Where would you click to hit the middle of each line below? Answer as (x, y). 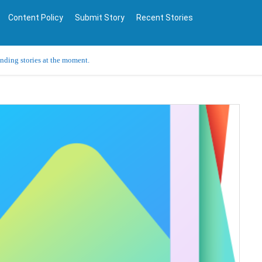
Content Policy (36, 18)
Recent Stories (165, 18)
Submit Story (100, 18)
